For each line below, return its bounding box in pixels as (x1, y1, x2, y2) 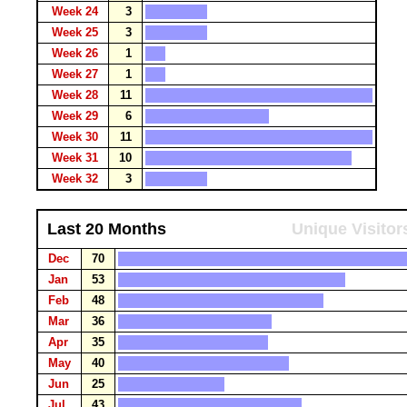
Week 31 (48, 151, 105, 164)
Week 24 (48, 5, 105, 18)
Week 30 (48, 130, 105, 144)
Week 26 (48, 46, 105, 60)
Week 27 (48, 67, 105, 81)
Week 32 (48, 172, 105, 185)
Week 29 (48, 109, 105, 123)
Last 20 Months (47, 220, 166, 238)
